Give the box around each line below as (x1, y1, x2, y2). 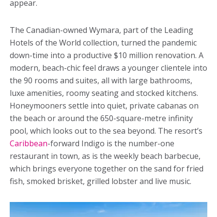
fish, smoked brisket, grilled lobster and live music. (10, 175, 191, 186)
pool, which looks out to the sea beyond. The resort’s (10, 125, 202, 136)
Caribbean (10, 138, 47, 149)
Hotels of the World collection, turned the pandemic (10, 37, 197, 48)
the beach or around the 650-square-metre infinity (10, 112, 193, 124)
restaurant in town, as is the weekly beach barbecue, (10, 150, 201, 161)
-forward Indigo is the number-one (47, 138, 174, 149)
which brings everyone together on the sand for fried (10, 163, 203, 174)
